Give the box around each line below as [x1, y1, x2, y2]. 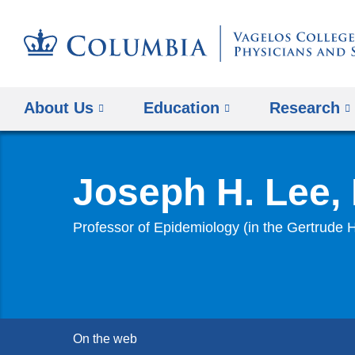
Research [269, 98, 341, 116]
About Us [24, 98, 94, 116]
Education [143, 98, 220, 116]
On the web [73, 332, 137, 346]
